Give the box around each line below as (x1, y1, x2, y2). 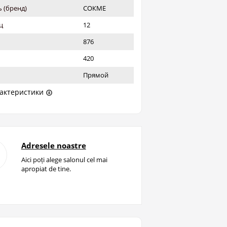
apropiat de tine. (21, 164, 71, 173)
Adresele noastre (21, 140, 86, 150)
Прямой (83, 70, 108, 80)
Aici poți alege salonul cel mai (21, 155, 107, 164)
